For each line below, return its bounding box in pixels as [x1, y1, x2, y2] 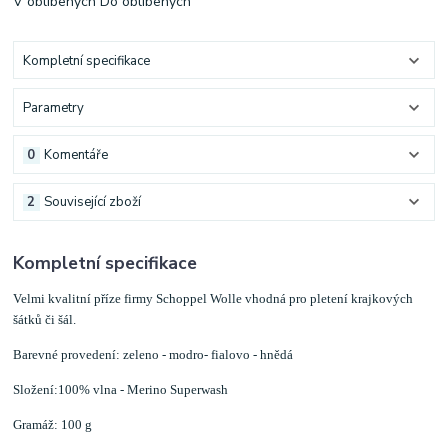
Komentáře [44, 146, 108, 165]
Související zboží [44, 193, 141, 212]
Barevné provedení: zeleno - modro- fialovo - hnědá [13, 346, 294, 362]
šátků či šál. [13, 311, 77, 327]
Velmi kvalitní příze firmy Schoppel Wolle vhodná [13, 290, 290, 306]
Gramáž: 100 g [13, 416, 93, 432]
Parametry [22, 98, 84, 117]
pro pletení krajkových [289, 290, 414, 306]
